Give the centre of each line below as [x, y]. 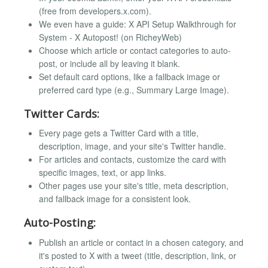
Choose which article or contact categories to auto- [135, 50]
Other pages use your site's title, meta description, [134, 186]
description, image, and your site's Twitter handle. [133, 146]
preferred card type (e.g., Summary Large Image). [134, 89]
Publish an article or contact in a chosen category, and [141, 242]
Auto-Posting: [60, 223]
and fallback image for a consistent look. [115, 199]
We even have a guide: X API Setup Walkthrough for [138, 24]
